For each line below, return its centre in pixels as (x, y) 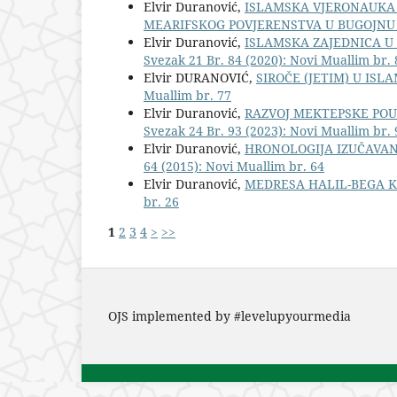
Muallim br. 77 (187, 96)
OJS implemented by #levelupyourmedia (230, 316)
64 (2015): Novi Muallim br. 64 (234, 167)
